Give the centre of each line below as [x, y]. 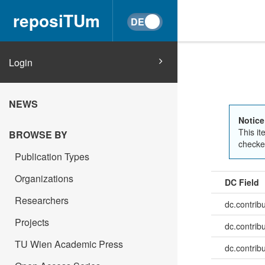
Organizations [44, 178]
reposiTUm [56, 20]
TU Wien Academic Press [69, 244]
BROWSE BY [38, 135]
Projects [32, 222]
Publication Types [52, 156]
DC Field [242, 182]
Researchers [42, 200]
